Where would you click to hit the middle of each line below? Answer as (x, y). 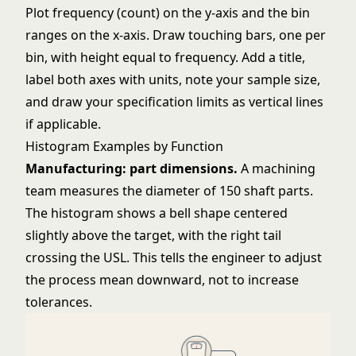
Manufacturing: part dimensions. (132, 168)
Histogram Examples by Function (124, 146)
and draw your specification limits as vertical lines (174, 102)
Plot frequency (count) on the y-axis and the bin (168, 13)
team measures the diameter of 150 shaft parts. (169, 191)
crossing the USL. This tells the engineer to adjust (174, 257)
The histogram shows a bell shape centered (157, 213)
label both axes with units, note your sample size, (173, 79)
